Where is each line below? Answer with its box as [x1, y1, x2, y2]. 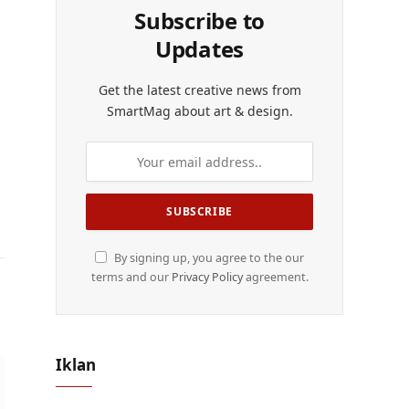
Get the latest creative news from [98, 81, 301, 100]
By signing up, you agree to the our [111, 250, 305, 267]
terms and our [90, 269, 172, 286]
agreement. [242, 269, 309, 286]
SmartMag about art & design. [106, 102, 293, 121]
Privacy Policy [171, 269, 243, 286]
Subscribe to [134, 5, 266, 37]
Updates [154, 34, 245, 65]
